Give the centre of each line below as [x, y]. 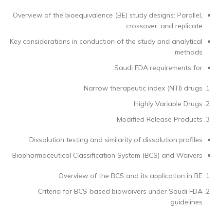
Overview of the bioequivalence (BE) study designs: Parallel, [108, 15]
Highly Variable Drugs [168, 104]
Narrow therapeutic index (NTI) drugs [143, 88]
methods [189, 52]
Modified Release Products [160, 119]
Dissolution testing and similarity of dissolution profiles [116, 140]
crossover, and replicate [164, 26]
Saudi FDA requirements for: [158, 68]
